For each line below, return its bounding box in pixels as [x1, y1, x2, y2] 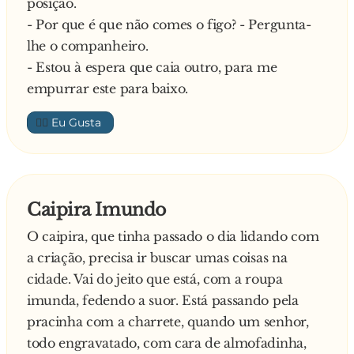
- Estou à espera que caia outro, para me [27, 58, 277, 75]
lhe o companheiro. [27, 37, 149, 54]
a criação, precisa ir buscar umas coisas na [27, 249, 288, 265]
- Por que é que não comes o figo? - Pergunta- [27, 16, 311, 32]
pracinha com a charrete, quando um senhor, [27, 313, 309, 330]
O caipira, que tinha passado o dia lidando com [27, 228, 319, 244]
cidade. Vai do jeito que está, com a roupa [27, 270, 283, 287]
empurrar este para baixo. [27, 80, 188, 96]
